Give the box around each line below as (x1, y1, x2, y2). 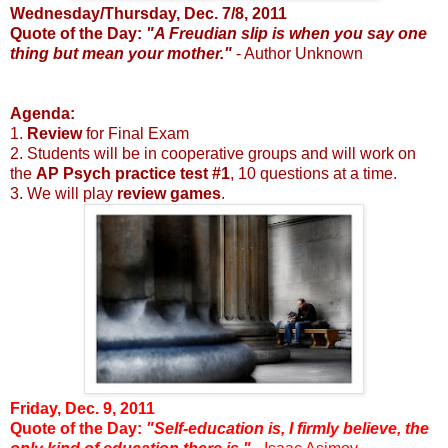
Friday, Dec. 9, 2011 (10, 400, 155, 418)
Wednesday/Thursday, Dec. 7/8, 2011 (10, 5, 287, 23)
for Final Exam (82, 125, 189, 143)
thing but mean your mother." (10, 45, 232, 63)
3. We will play (10, 185, 117, 203)
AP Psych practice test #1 (36, 165, 230, 183)
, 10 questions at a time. (230, 165, 397, 183)
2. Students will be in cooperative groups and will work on (10, 145, 416, 163)
